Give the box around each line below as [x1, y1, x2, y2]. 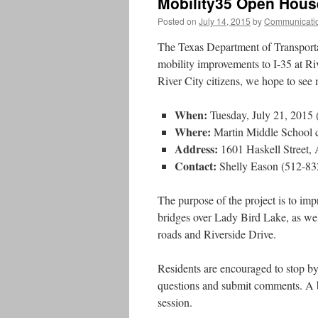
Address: [175, 141, 218, 157]
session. [158, 295, 192, 309]
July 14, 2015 [199, 15, 251, 27]
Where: [175, 124, 211, 140]
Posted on [158, 15, 197, 27]
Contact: [175, 158, 216, 174]
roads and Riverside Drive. [158, 226, 276, 241]
